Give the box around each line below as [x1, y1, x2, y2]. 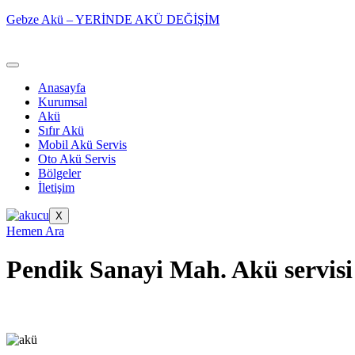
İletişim [38, 181, 74, 194]
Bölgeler [38, 166, 81, 180]
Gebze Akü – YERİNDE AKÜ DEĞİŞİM [6, 13, 219, 26]
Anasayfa [38, 81, 86, 94]
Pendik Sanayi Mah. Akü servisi [6, 255, 353, 284]
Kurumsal [38, 95, 87, 109]
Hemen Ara [6, 224, 64, 238]
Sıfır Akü [38, 124, 84, 137]
